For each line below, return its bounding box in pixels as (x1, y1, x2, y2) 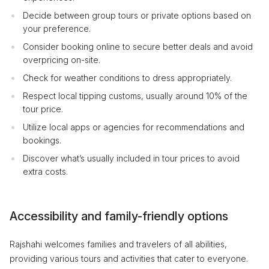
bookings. (23, 135, 61, 145)
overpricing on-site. (23, 55, 100, 65)
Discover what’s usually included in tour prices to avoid (23, 153, 240, 163)
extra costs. (23, 166, 68, 177)
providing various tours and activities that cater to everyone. (10, 253, 248, 264)
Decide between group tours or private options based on (23, 10, 251, 20)
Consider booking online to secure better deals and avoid (23, 41, 253, 52)
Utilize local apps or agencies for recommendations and (23, 122, 244, 132)
